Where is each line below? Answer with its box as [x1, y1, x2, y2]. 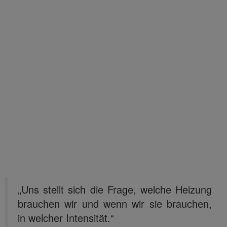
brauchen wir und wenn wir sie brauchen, [18, 196, 212, 211]
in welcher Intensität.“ [18, 210, 114, 225]
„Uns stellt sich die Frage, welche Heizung [18, 181, 212, 197]
